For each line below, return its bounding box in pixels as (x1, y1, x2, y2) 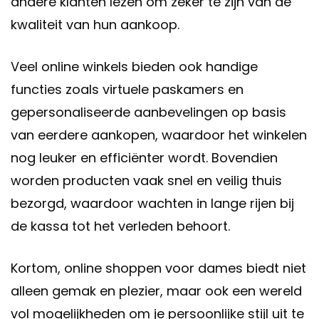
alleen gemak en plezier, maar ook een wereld (11, 282, 302, 300)
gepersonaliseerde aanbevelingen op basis (11, 103, 286, 122)
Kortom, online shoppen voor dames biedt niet (11, 259, 306, 278)
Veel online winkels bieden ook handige (11, 58, 258, 76)
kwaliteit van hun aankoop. (11, 16, 179, 34)
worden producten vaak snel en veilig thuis (11, 172, 282, 190)
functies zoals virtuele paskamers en (11, 80, 244, 99)
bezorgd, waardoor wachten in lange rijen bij (11, 194, 294, 213)
